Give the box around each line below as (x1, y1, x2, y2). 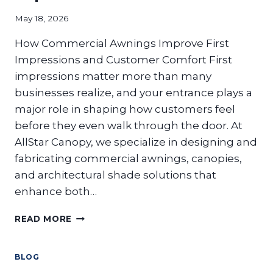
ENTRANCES (71, 249, 130, 259)
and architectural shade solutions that (15, 168, 216, 181)
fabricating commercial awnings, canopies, (15, 152, 242, 165)
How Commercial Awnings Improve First (15, 37, 229, 49)
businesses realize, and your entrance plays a (15, 86, 252, 99)
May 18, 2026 (15, 13, 68, 23)
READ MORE (15, 213, 73, 224)
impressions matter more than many (15, 69, 211, 82)
